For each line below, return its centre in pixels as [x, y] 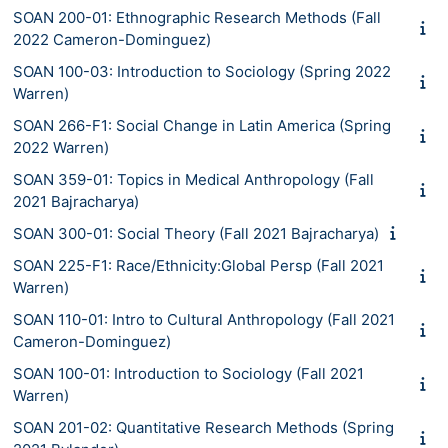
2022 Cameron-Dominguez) [112, 39]
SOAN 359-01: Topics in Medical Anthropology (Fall [193, 179]
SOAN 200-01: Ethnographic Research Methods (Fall [197, 17]
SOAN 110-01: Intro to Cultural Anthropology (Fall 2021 [204, 319]
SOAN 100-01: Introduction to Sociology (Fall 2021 [188, 373]
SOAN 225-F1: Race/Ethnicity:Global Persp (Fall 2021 [198, 265]
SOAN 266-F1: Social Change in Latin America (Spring [202, 125]
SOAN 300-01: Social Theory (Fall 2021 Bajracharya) [196, 233]
